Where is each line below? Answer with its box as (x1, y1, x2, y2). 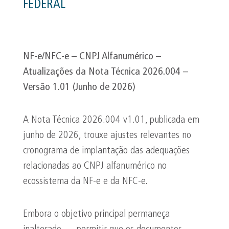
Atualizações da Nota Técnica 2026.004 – (23, 67, 188, 77)
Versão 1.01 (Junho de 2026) (23, 82, 135, 93)
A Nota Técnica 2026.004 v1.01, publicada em (23, 115, 199, 125)
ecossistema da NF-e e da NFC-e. (23, 176, 148, 187)
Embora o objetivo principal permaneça (23, 209, 170, 219)
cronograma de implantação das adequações (23, 146, 190, 156)
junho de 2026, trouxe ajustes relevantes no (23, 130, 191, 141)
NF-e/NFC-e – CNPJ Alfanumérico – (23, 52, 161, 62)
